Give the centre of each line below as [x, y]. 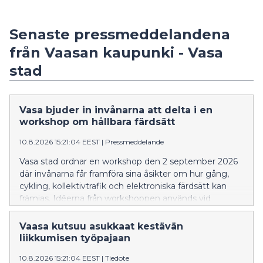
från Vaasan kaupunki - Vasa [116, 52]
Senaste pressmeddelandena [120, 34]
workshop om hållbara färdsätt [97, 122]
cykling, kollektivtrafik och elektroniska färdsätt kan [123, 186]
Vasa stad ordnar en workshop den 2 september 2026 [129, 161]
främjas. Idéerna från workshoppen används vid [115, 198]
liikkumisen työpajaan [75, 238]
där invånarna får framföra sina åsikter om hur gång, [124, 173]
